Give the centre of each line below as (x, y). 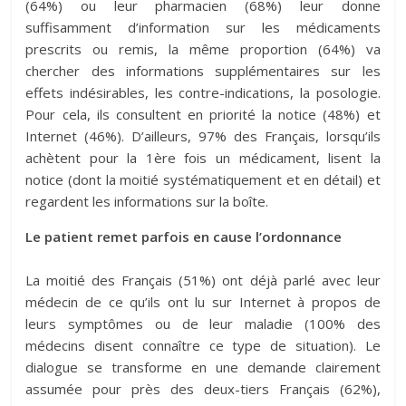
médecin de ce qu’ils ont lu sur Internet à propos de (203, 302)
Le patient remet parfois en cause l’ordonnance (184, 237)
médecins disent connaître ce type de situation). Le (203, 345)
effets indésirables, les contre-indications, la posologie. (203, 92)
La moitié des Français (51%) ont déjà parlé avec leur (203, 280)
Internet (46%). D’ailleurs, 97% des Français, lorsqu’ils (203, 136)
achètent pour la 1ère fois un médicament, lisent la (203, 158)
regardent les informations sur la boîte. (147, 201)
